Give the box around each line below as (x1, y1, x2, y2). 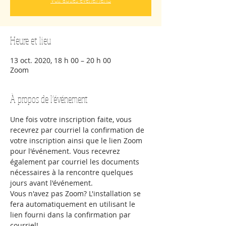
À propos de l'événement (10, 93, 88, 105)
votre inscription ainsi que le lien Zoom (10, 136, 144, 145)
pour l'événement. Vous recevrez (10, 146, 122, 156)
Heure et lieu (10, 34, 51, 47)
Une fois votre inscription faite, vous (10, 115, 134, 124)
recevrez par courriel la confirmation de (10, 125, 146, 135)
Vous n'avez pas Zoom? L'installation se (10, 189, 143, 198)
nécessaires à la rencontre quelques (10, 167, 135, 177)
